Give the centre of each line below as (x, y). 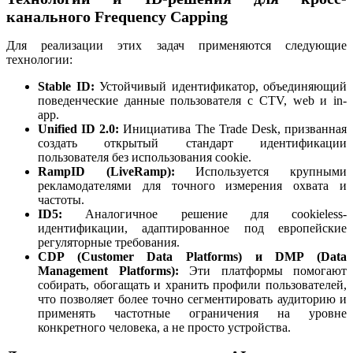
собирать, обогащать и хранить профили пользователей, (192, 284)
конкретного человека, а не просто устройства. (164, 327)
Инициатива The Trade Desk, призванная (233, 128)
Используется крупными (261, 171)
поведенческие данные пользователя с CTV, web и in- (192, 100)
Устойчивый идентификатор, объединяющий (220, 86)
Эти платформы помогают (262, 270)
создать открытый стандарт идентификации (192, 143)
